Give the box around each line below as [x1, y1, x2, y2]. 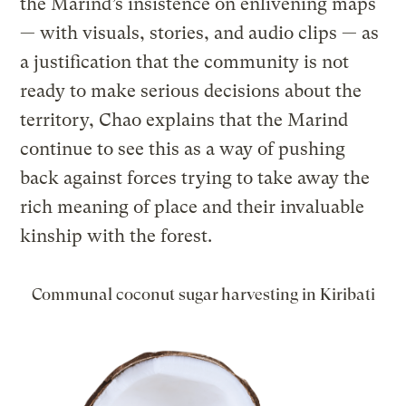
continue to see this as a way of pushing [20, 138, 346, 159]
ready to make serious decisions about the [20, 80, 362, 101]
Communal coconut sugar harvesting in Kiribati [31, 284, 375, 304]
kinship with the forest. [20, 225, 213, 246]
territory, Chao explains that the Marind [20, 109, 349, 130]
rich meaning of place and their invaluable [20, 196, 365, 217]
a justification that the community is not [20, 51, 350, 72]
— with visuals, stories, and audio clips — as [20, 22, 380, 43]
